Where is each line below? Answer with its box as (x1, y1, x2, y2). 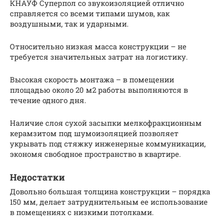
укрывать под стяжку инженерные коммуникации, (10, 138, 206, 148)
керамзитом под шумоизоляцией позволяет (10, 128, 179, 138)
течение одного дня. (10, 95, 86, 105)
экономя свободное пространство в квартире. (10, 148, 181, 159)
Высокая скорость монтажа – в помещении (10, 74, 174, 84)
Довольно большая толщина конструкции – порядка (10, 186, 210, 196)
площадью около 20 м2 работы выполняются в (10, 84, 188, 95)
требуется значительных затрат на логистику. (10, 51, 188, 62)
